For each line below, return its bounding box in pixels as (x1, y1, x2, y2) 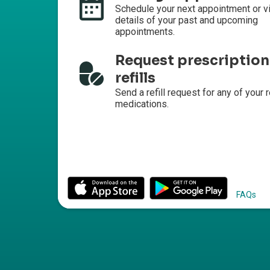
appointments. (115, 26, 175, 38)
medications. (115, 98, 169, 110)
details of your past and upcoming (115, 14, 258, 27)
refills (115, 69, 155, 87)
